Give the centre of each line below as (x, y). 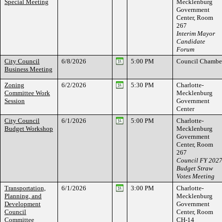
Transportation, (25, 188)
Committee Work (27, 93)
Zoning (14, 85)
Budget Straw (195, 168)
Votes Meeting (195, 176)
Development (23, 204)
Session (15, 101)
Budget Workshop (29, 129)
